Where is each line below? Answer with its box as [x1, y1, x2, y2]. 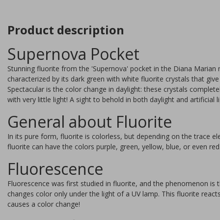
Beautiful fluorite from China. [127, 201, 219, 211]
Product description [7, 21, 124, 38]
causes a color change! [7, 199, 80, 209]
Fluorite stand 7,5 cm [126, 177, 202, 189]
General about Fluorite [7, 110, 172, 132]
